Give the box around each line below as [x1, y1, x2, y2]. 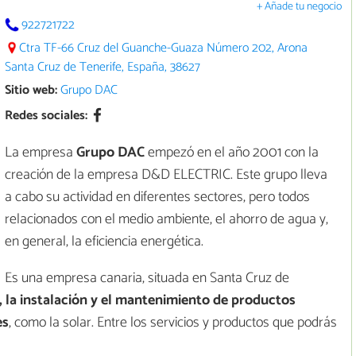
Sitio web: [5, 79, 57, 101]
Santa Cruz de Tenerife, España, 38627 [5, 56, 200, 78]
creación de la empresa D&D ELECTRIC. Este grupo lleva [5, 163, 327, 188]
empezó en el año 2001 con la [145, 141, 319, 165]
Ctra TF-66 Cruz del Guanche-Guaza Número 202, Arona [19, 37, 308, 59]
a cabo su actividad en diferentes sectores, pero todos [5, 185, 310, 210]
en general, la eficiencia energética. [5, 230, 203, 254]
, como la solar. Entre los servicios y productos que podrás [9, 311, 337, 335]
